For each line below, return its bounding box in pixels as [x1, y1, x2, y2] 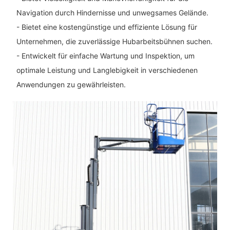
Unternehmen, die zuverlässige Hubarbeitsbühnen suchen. [16, 36, 213, 46]
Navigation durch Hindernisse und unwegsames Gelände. [16, 8, 208, 17]
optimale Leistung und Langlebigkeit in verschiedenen [16, 65, 198, 74]
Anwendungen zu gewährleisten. [16, 80, 126, 89]
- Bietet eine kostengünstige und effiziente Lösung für [16, 22, 197, 31]
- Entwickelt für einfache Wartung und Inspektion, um [16, 51, 195, 60]
